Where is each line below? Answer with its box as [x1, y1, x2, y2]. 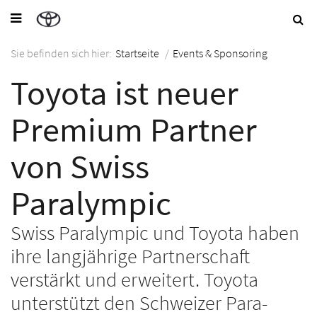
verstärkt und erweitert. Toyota [11, 267, 258, 292]
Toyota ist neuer [11, 71, 238, 114]
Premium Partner [11, 108, 257, 151]
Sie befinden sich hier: [11, 46, 112, 60]
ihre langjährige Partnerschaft [11, 243, 250, 269]
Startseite [115, 46, 159, 60]
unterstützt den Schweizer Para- [11, 290, 267, 316]
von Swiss [11, 145, 149, 188]
